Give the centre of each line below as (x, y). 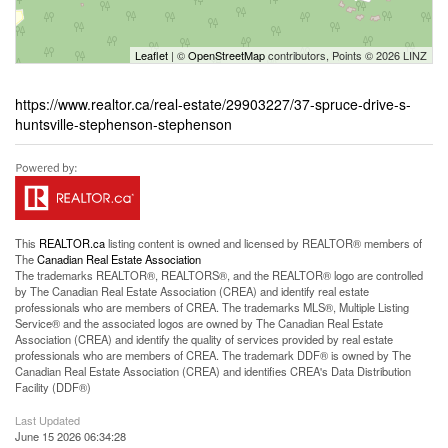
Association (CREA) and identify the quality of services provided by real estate (204, 339)
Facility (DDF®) (53, 387)
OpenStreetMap (226, 55)
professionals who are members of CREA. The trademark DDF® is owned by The (213, 355)
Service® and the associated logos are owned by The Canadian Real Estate (199, 323)
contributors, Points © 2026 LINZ (346, 55)
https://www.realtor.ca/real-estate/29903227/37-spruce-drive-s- (213, 104)
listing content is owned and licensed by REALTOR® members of (263, 243)
